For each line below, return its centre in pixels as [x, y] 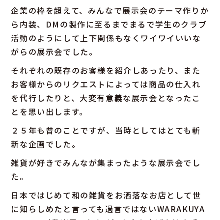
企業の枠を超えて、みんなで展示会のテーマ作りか [110, 10]
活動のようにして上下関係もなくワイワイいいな [106, 38]
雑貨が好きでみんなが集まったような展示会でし [106, 162]
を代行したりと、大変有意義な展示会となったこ [106, 97]
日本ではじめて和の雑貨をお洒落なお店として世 [106, 195]
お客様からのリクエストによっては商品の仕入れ [106, 84]
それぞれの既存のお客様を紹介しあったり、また [106, 70]
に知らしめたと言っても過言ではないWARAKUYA [108, 208]
